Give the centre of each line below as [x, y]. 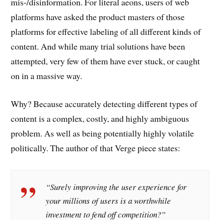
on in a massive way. [47, 76]
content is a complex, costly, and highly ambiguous [100, 118]
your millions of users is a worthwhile [109, 200]
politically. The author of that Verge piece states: [96, 148]
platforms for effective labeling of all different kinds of [106, 32]
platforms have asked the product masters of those [98, 17]
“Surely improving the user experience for [116, 187]
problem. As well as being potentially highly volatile [103, 133]
